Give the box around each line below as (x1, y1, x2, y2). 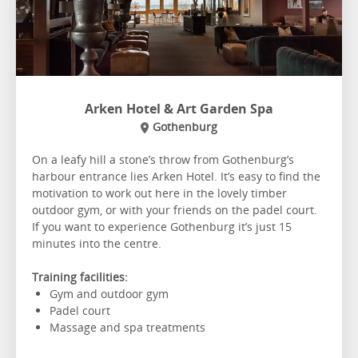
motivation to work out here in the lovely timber (32, 185, 287, 201)
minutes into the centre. (32, 235, 161, 251)
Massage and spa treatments (50, 319, 209, 335)
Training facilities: (32, 268, 128, 284)
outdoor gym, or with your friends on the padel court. (32, 201, 317, 217)
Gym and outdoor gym (50, 285, 172, 301)
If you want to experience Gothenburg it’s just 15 (32, 218, 292, 234)
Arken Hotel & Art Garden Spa (85, 99, 273, 117)
